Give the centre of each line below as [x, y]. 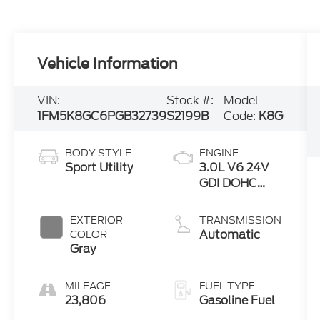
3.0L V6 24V [234, 168]
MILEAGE [88, 286]
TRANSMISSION [240, 220]
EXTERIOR [97, 220]
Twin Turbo [230, 199]
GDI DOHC [228, 184]
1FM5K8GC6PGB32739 [102, 116]
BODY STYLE [99, 153]
